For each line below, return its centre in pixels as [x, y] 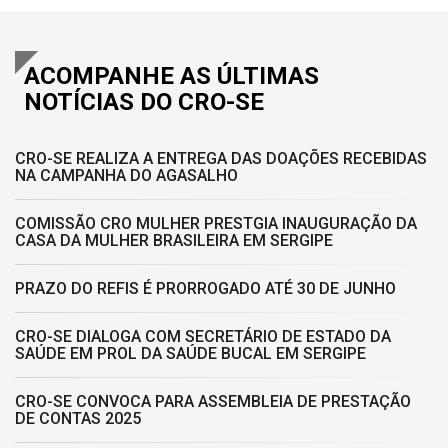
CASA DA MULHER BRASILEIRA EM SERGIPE [174, 240]
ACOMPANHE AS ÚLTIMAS [171, 76]
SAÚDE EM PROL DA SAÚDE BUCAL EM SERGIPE [190, 353]
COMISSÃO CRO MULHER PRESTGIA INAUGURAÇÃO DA [216, 223]
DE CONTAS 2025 [78, 418]
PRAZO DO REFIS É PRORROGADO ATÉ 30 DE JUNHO [205, 288]
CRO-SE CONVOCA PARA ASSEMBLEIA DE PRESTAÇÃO [213, 401]
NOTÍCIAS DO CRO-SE [144, 102]
